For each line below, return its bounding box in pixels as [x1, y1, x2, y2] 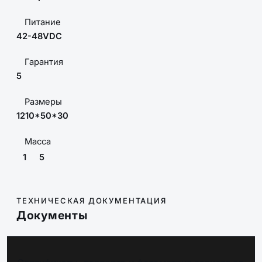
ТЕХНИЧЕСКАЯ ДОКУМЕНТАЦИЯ [16, 196, 167, 205]
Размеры [25, 96, 62, 107]
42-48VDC [16, 31, 62, 42]
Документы [16, 208, 88, 222]
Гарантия [25, 57, 63, 67]
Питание [25, 17, 61, 27]
